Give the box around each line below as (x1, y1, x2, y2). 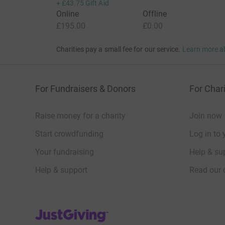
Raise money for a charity (35, 111, 126, 121)
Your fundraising (35, 147, 94, 157)
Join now (189, 111, 222, 121)
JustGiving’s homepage (35, 207, 118, 217)
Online (56, 9, 79, 19)
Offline (142, 9, 167, 19)
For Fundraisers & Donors (35, 83, 136, 94)
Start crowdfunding (35, 129, 103, 139)
